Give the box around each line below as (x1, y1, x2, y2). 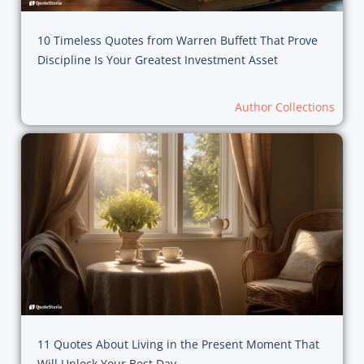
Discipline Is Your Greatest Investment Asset (37, 52, 278, 68)
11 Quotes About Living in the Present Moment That (37, 336, 319, 352)
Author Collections (235, 99, 336, 115)
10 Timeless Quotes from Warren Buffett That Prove (37, 32, 318, 49)
